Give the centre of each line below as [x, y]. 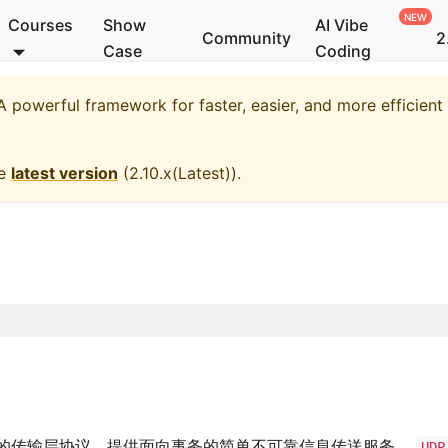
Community [246, 38]
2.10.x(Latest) [180, 173]
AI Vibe [341, 25]
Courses [40, 25]
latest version [64, 173]
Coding [342, 51]
